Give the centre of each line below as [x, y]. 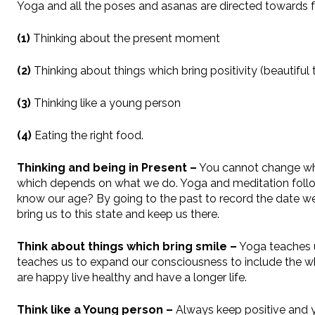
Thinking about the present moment [125, 39]
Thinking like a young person [106, 103]
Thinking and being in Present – [107, 168]
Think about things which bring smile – [127, 247]
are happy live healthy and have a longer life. [132, 278]
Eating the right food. [88, 136]
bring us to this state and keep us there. [118, 214]
